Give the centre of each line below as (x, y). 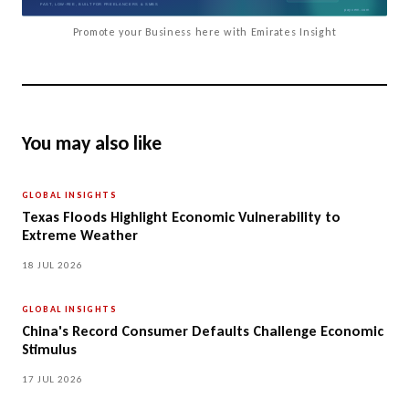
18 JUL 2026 (52, 266)
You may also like (92, 143)
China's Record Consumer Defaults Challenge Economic (203, 331)
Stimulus (49, 350)
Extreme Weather (80, 236)
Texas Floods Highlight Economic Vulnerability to (181, 217)
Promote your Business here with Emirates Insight (204, 32)
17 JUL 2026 (52, 380)
